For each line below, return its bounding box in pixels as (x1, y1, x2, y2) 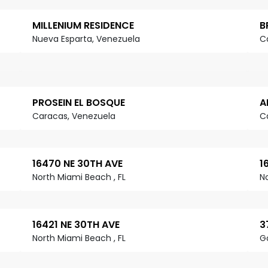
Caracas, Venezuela (32, 110, 115, 123)
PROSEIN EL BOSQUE (32, 96, 125, 110)
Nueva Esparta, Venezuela (32, 33, 140, 45)
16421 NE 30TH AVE (32, 218, 120, 232)
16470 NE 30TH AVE (32, 157, 123, 171)
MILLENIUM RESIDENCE (32, 19, 134, 33)
